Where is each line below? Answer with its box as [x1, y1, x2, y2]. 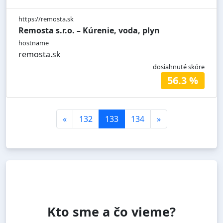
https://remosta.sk [18, 14, 74, 24]
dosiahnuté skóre [153, 62, 205, 72]
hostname [18, 38, 49, 48]
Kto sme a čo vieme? [47, 203, 176, 221]
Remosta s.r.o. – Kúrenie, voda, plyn [18, 25, 160, 36]
